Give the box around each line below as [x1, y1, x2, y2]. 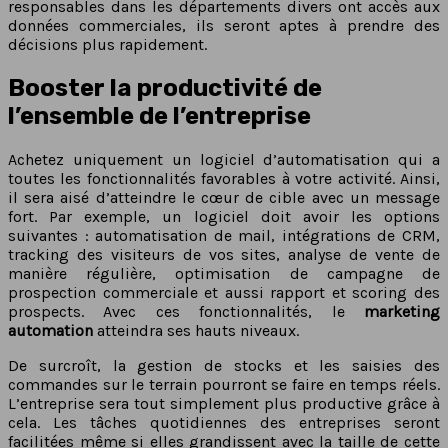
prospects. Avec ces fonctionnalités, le [8, 302, 364, 322]
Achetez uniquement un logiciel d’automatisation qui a [8, 150, 440, 170]
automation [8, 321, 93, 341]
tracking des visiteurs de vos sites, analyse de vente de [8, 245, 440, 265]
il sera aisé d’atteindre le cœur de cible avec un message [8, 188, 440, 208]
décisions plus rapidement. [8, 35, 211, 55]
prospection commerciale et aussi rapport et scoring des [8, 283, 440, 303]
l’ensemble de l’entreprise [8, 102, 311, 131]
